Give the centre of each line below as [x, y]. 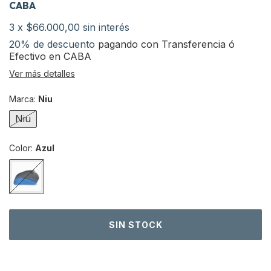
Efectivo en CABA [50, 56]
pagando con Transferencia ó [165, 44]
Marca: [24, 99]
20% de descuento [52, 44]
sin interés [106, 27]
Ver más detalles [42, 73]
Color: [22, 148]
